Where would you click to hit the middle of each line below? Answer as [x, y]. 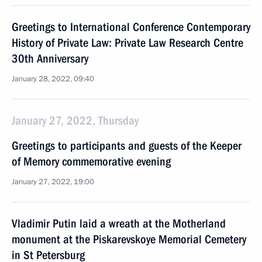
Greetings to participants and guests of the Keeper [127, 146]
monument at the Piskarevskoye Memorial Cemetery [129, 239]
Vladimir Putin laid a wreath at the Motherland [119, 223]
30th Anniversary [50, 58]
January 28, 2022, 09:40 [53, 79]
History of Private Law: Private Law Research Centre [127, 43]
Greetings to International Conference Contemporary [131, 27]
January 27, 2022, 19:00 [53, 182]
